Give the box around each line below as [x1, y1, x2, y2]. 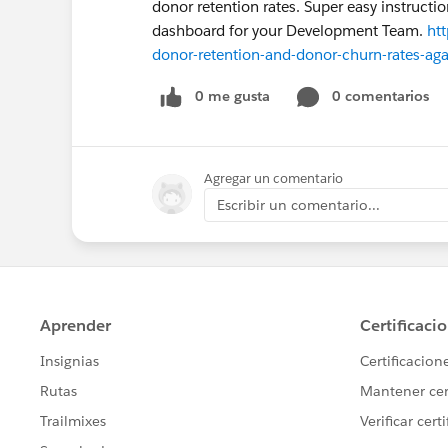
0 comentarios [332, 87, 429, 105]
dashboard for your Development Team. [152, 21, 427, 40]
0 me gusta [195, 87, 270, 105]
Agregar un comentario [204, 169, 343, 187]
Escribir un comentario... [217, 195, 380, 214]
